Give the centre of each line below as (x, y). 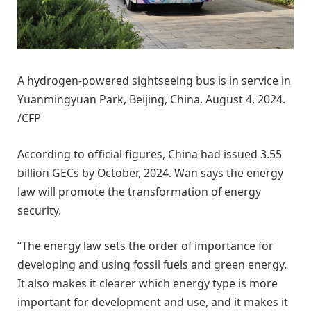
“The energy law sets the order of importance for (145, 246)
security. (39, 210)
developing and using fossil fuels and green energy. (152, 265)
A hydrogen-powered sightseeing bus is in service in (154, 81)
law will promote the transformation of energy (139, 191)
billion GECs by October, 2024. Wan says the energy (150, 173)
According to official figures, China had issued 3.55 (150, 154)
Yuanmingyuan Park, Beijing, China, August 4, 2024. (151, 100)
